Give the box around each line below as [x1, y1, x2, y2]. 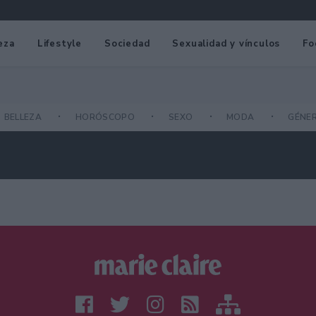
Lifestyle [37, 37, 83, 50]
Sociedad [104, 37, 150, 50]
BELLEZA [4, 111, 44, 123]
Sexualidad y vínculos [172, 37, 281, 50]
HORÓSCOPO [75, 111, 138, 123]
